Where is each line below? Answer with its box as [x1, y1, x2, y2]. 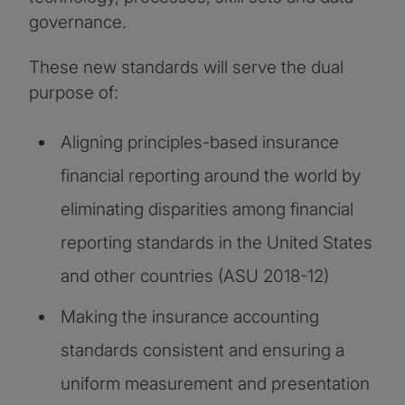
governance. [29, 12, 127, 33]
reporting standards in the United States [61, 232, 372, 254]
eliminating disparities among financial [61, 199, 353, 221]
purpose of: [29, 82, 118, 104]
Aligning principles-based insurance [61, 132, 339, 154]
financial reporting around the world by [61, 165, 361, 187]
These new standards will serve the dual [29, 57, 344, 79]
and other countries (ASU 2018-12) [61, 266, 329, 287]
